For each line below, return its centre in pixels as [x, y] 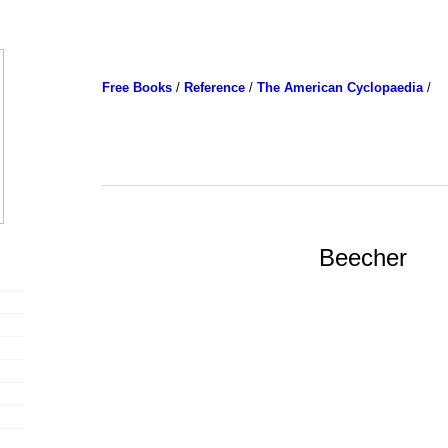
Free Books [136, 87]
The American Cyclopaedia [339, 87]
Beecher [362, 257]
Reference [214, 87]
